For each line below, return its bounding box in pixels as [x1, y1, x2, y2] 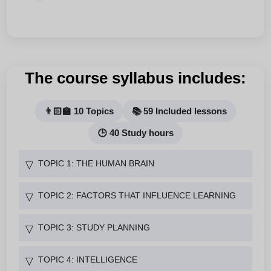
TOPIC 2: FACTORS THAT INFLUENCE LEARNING [38, 190, 236, 200]
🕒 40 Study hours [97, 128, 174, 138]
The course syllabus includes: [25, 69, 246, 88]
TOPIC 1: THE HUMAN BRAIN [38, 158, 154, 168]
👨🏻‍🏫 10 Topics [44, 106, 114, 116]
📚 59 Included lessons [132, 106, 227, 116]
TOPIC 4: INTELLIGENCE [38, 254, 137, 264]
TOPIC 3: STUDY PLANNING [38, 222, 150, 232]
